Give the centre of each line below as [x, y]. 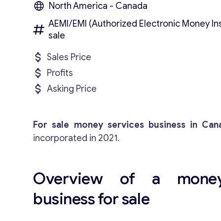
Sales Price [69, 57]
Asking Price [72, 89]
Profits [60, 73]
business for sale [92, 199]
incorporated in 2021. [76, 138]
